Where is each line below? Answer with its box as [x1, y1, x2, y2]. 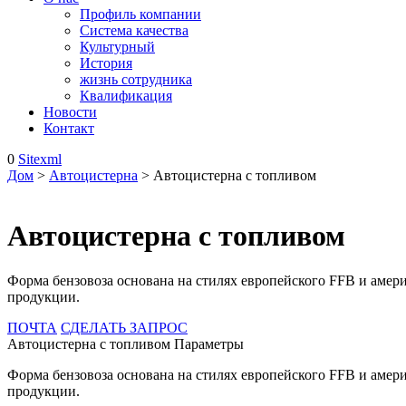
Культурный [80, 39, 155, 54]
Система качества [80, 23, 188, 38]
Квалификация [80, 88, 172, 103]
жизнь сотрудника [80, 72, 192, 87]
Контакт [43, 121, 94, 136]
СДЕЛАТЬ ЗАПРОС [61, 319, 188, 335]
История [80, 55, 132, 71]
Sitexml [18, 151, 62, 167]
